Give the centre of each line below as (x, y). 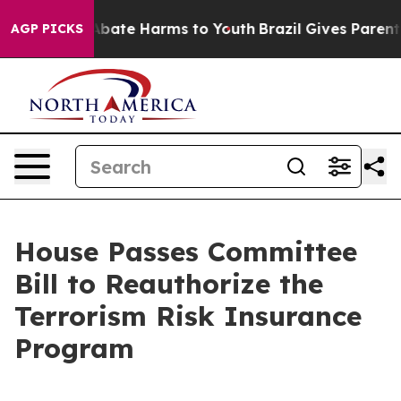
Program (74, 348)
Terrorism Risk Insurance (188, 316)
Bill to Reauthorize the (169, 284)
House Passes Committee (186, 252)
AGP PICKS (47, 29)
